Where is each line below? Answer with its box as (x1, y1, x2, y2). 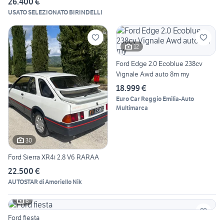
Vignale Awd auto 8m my (116, 69, 189, 78)
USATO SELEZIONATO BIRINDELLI (8, 8, 102, 16)
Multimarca (116, 103, 148, 111)
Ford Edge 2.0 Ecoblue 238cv (116, 58, 202, 68)
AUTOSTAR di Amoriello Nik (8, 178, 82, 186)
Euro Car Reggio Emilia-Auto (116, 94, 194, 102)
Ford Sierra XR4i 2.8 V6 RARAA (8, 152, 99, 162)
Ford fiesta (8, 213, 39, 222)
